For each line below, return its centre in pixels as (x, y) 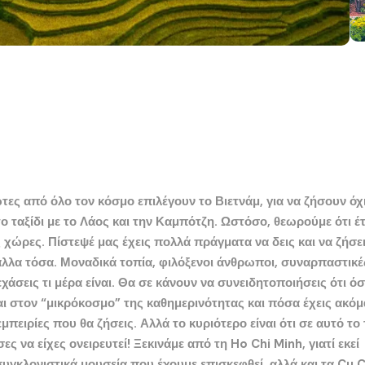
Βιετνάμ (237, 201)
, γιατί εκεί (331, 343)
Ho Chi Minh (266, 343)
